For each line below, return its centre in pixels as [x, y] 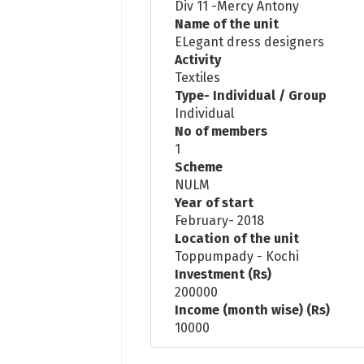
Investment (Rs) [223, 274]
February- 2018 [220, 220]
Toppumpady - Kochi [237, 256]
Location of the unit [237, 238]
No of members [221, 131]
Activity [198, 59]
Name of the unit [227, 24]
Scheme [199, 167]
